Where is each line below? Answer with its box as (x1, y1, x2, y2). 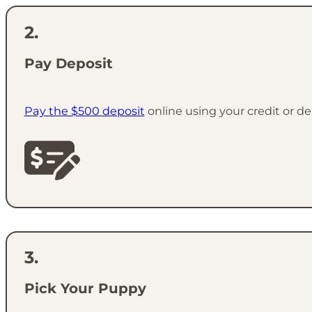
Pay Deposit (24, 54, 113, 72)
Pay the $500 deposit (24, 104, 145, 118)
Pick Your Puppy (24, 280, 146, 297)
